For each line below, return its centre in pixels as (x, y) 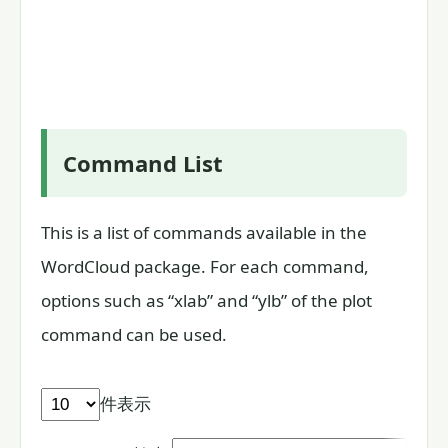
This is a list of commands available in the (204, 232)
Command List (143, 163)
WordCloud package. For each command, (205, 266)
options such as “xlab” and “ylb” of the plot (206, 300)
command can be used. (134, 334)
